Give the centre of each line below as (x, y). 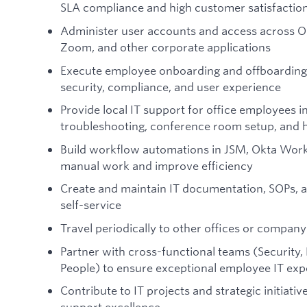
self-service (91, 205)
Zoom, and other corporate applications (165, 47)
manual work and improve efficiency (157, 165)
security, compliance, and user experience (171, 86)
